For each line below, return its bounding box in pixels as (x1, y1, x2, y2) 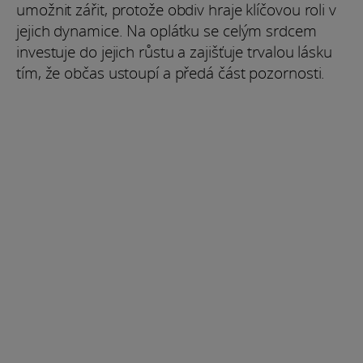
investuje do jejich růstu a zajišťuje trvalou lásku (16, 41, 332, 63)
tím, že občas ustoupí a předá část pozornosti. (16, 62, 326, 84)
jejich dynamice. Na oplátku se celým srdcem (16, 20, 317, 42)
